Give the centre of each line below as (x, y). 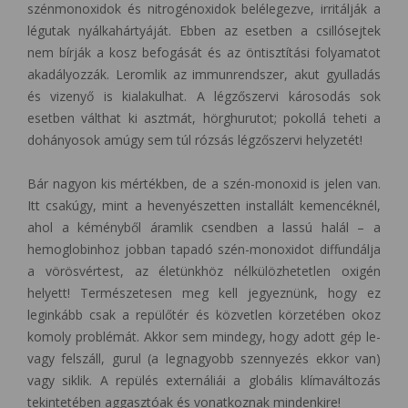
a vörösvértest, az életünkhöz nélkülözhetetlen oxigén (204, 270)
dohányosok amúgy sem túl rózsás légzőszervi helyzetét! (195, 139)
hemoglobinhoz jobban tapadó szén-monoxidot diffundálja (204, 249)
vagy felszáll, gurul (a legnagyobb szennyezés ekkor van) (204, 358)
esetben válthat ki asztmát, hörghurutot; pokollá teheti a (204, 117)
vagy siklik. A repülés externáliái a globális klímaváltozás (204, 380)
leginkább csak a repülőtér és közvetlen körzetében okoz (204, 314)
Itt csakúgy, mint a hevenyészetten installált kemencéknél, (204, 205)
